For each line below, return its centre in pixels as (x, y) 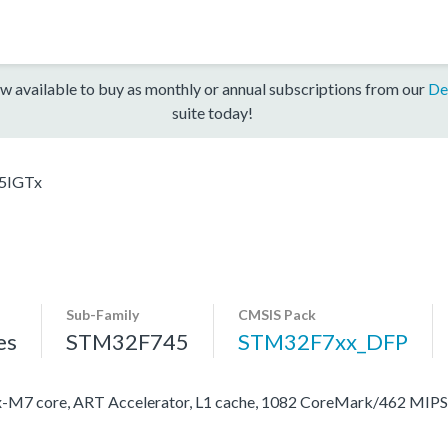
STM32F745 (127, 341)
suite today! (212, 112)
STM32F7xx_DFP (323, 341)
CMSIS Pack (277, 314)
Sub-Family (102, 314)
